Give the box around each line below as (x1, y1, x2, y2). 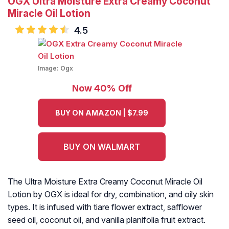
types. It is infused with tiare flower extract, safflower (8, 202, 202, 213)
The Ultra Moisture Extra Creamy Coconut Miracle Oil (8, 176, 202, 187)
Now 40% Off (72, 83, 132, 94)
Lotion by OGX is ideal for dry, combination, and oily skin (8, 189, 214, 200)
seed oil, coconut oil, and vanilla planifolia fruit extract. (8, 215, 205, 225)
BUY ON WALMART (63, 142, 140, 152)
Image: (38, 64, 60, 73)
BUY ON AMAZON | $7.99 (55, 108, 148, 118)
